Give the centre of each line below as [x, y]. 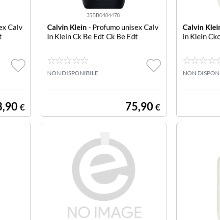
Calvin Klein [67, 27]
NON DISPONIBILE [72, 73]
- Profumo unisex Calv [123, 27]
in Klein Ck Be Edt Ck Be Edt [92, 36]
